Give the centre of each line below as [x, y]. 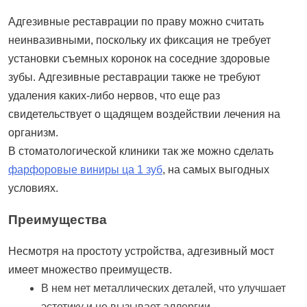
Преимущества [58, 219]
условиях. [33, 188]
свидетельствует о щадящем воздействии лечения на [144, 114]
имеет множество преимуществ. [90, 269]
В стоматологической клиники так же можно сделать [141, 151]
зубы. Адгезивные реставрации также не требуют [134, 77]
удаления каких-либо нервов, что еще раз [114, 95]
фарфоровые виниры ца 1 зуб [85, 169]
